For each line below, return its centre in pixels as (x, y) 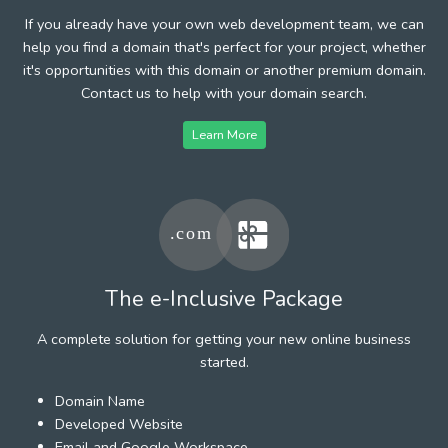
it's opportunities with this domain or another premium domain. (224, 69)
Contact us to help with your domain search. (224, 92)
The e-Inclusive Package (224, 298)
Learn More (224, 134)
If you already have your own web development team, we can (224, 23)
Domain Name (100, 400)
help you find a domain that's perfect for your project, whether (224, 46)
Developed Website (119, 423)
